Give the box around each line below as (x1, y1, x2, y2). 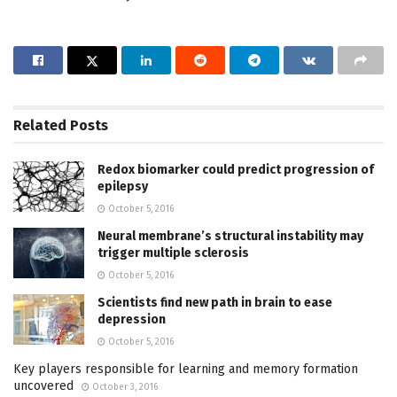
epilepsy (97, 178, 148, 194)
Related (13, 116, 66, 134)
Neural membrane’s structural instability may (97, 228, 363, 244)
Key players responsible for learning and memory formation (13, 361, 358, 377)
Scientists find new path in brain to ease (97, 294, 332, 310)
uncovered (13, 378, 74, 393)
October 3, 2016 (90, 381, 158, 393)
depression (97, 311, 166, 327)
